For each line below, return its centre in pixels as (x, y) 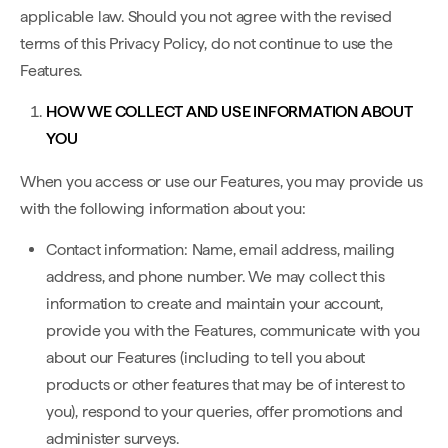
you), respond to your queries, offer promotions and (224, 411)
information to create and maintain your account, (215, 303)
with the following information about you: (163, 208)
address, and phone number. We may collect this (215, 276)
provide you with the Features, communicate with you (233, 330)
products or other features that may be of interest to (225, 384)
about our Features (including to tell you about (206, 357)
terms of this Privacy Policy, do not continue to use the (206, 43)
